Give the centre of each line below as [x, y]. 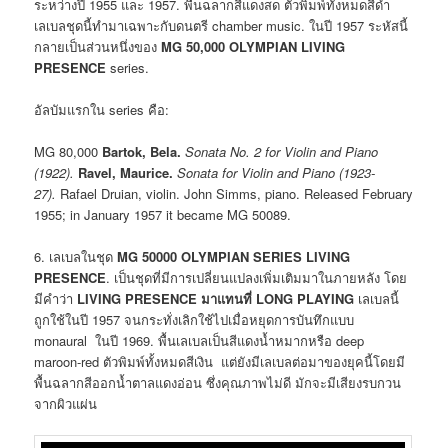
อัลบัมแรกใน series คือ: [102, 109]
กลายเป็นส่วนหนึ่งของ [98, 46]
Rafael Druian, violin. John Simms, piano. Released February [235, 193]
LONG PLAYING [305, 299]
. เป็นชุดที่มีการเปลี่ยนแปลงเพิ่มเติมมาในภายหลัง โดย [257, 278]
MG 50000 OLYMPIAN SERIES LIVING [234, 257]
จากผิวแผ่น [66, 404]
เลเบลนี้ [379, 299]
